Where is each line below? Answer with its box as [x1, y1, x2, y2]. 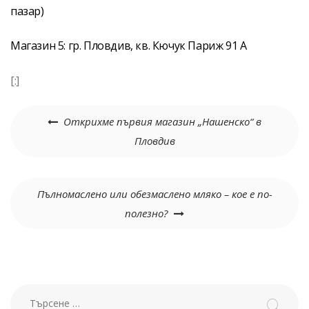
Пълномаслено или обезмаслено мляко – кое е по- [37, 186, 272, 201]
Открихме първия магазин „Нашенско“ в [63, 114, 262, 129]
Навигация [10, 107, 70, 123]
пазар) [10, 3, 44, 19]
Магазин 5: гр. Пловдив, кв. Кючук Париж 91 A [10, 38, 247, 54]
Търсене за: [10, 287, 69, 301]
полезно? [125, 206, 168, 220]
